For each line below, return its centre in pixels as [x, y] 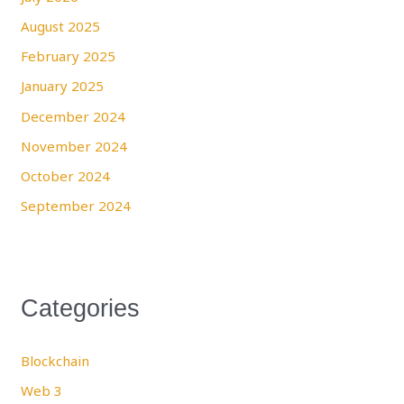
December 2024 [73, 116]
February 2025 [69, 56]
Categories [81, 308]
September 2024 [76, 206]
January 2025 [63, 86]
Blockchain [55, 361]
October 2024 [66, 176]
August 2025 [61, 26]
